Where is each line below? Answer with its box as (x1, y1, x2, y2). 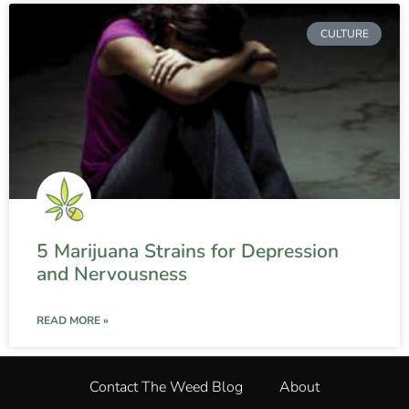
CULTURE (320, 26, 369, 42)
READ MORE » (37, 312, 109, 328)
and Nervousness (37, 260, 187, 287)
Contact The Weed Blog (89, 376, 243, 397)
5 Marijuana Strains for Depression (37, 237, 339, 264)
